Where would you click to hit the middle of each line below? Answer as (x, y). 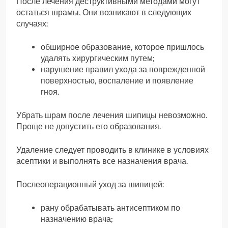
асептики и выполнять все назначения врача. (102, 161)
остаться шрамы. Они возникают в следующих (104, 12)
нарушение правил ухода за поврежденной (123, 69)
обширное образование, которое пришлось (122, 47)
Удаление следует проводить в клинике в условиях (112, 150)
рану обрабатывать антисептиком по (110, 208)
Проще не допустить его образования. (89, 126)
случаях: (32, 23)
